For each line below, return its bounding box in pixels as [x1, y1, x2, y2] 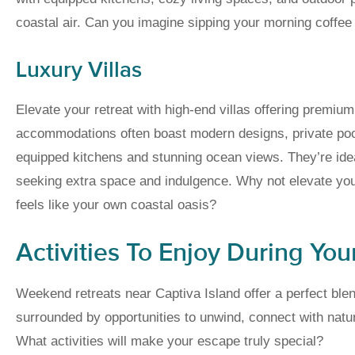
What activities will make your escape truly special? [16, 334, 323, 349]
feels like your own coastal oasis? [16, 197, 216, 213]
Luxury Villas [16, 57, 142, 84]
